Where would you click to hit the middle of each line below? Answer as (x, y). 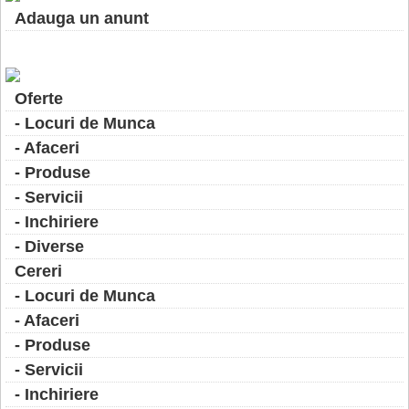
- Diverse (49, 246)
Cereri (38, 271)
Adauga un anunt (82, 18)
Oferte (39, 99)
